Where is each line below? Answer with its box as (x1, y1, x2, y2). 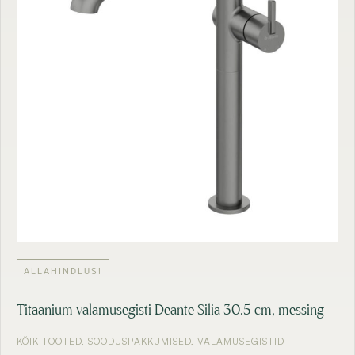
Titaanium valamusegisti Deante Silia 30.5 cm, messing (17, 303, 324, 319)
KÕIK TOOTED (17, 335, 82, 348)
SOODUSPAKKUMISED (88, 335, 191, 348)
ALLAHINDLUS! (24, 265, 102, 277)
